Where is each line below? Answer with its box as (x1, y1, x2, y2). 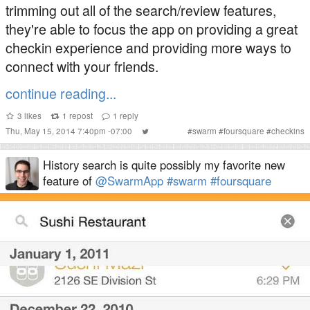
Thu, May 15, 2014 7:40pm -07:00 (6, 125, 134, 136)
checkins (271, 125, 304, 136)
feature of (43, 172, 95, 189)
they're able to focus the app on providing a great (6, 19, 298, 39)
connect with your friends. (6, 56, 158, 76)
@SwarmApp (95, 172, 163, 189)
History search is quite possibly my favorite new (43, 156, 285, 173)
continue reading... (6, 83, 116, 103)
